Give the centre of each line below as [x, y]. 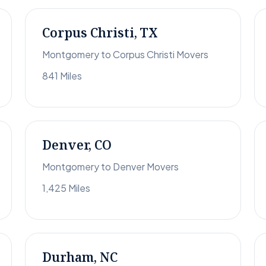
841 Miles [62, 76]
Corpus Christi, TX [100, 33]
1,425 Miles [66, 188]
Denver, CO [77, 145]
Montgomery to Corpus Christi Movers [125, 55]
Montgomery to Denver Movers [110, 167]
